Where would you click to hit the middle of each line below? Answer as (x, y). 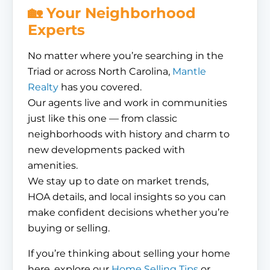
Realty (43, 87)
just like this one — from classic (102, 118)
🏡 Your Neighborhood (112, 13)
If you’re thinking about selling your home (129, 253)
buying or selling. (69, 228)
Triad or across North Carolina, (100, 71)
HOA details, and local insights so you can (127, 197)
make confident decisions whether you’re (128, 212)
